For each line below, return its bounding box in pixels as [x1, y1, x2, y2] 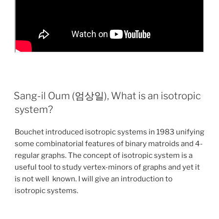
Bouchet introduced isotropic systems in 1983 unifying [15, 128, 204, 137]
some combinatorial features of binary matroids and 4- [15, 139, 203, 149]
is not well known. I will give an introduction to [15, 175, 173, 184]
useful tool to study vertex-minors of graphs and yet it [15, 163, 200, 172]
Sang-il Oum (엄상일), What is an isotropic [14, 90, 201, 102]
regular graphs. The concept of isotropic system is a [15, 151, 193, 160]
